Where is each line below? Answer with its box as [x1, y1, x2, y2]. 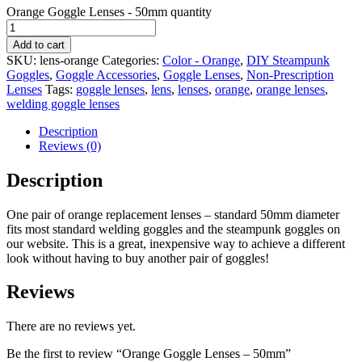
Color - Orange [162, 53, 240, 67]
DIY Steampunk [246, 53, 330, 67]
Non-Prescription [246, 67, 334, 82]
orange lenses [256, 82, 325, 96]
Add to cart [13, 38, 65, 51]
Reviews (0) [39, 138, 101, 153]
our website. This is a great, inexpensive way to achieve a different [6, 236, 345, 250]
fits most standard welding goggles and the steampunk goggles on [6, 221, 340, 236]
